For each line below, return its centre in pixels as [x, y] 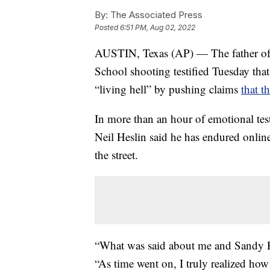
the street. [116, 155]
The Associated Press [155, 15]
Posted [107, 28]
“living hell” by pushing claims [168, 89]
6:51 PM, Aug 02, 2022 [158, 28]
